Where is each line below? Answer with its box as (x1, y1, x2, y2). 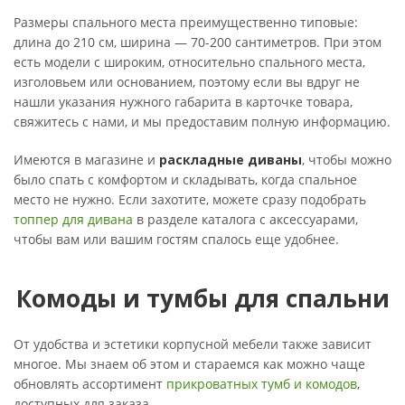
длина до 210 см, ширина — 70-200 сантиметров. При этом (14, 33, 381, 51)
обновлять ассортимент (14, 374, 166, 392)
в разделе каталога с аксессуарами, (133, 210, 358, 228)
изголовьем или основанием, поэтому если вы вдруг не (14, 72, 360, 90)
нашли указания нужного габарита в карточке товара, (14, 92, 353, 110)
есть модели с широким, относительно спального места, (14, 52, 365, 71)
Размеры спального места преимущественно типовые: (14, 13, 358, 31)
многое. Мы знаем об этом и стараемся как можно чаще (14, 354, 365, 372)
